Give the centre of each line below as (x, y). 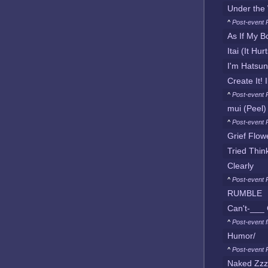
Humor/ (241, 236)
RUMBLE (245, 193)
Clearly (240, 166)
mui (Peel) (247, 108)
